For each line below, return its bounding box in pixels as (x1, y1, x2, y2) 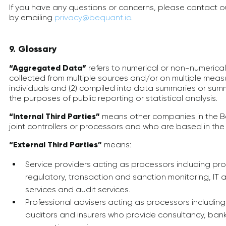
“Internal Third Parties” (9, 111, 100, 121)
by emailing (9, 13, 54, 22)
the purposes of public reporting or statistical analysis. (9, 93, 217, 103)
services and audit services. (25, 185, 130, 194)
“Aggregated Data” (9, 63, 86, 73)
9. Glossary (9, 43, 57, 54)
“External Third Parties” (9, 140, 102, 149)
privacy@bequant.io (54, 13, 131, 22)
